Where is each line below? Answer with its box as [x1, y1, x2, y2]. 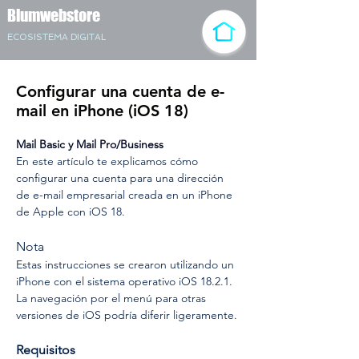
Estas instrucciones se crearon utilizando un [16, 257, 237, 272]
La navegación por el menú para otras [16, 291, 209, 305]
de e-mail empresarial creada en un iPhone [16, 188, 236, 202]
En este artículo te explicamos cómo [16, 154, 201, 168]
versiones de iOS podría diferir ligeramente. [16, 308, 237, 322]
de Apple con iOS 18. [16, 204, 125, 219]
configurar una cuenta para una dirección [16, 171, 227, 185]
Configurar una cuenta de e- [16, 82, 224, 101]
